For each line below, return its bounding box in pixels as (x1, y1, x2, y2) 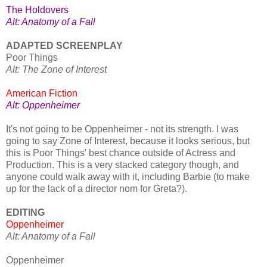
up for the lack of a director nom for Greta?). (6, 184, 187, 194)
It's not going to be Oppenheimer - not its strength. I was (6, 124, 238, 135)
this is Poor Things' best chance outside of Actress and (6, 148, 235, 159)
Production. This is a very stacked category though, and (6, 160, 239, 170)
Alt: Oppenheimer (6, 100, 82, 111)
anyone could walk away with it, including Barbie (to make (6, 172, 250, 182)
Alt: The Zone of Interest (6, 64, 107, 75)
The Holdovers (6, 5, 71, 15)
